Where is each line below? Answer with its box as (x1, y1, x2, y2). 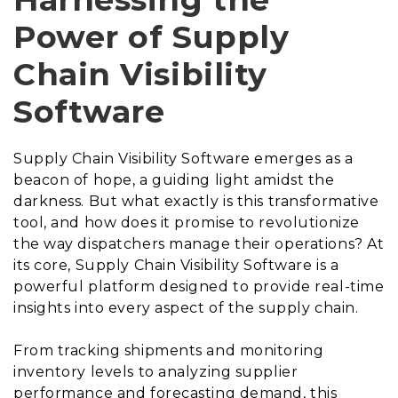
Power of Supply (13, 17, 290, 56)
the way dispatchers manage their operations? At (13, 235, 385, 252)
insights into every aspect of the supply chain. (13, 298, 359, 316)
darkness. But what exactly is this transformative (13, 192, 379, 210)
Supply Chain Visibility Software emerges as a (13, 149, 354, 167)
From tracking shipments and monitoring (13, 341, 324, 359)
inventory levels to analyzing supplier (13, 362, 298, 380)
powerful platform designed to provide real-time (13, 277, 385, 295)
